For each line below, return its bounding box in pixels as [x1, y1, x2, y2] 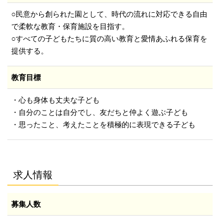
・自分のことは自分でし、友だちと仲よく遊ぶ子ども [11, 108, 188, 117]
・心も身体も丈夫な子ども [11, 96, 100, 105]
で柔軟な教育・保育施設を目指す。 [11, 22, 129, 31]
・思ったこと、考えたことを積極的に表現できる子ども [11, 120, 195, 129]
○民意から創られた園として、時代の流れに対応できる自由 [11, 10, 207, 19]
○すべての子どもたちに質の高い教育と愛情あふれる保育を [11, 34, 207, 43]
